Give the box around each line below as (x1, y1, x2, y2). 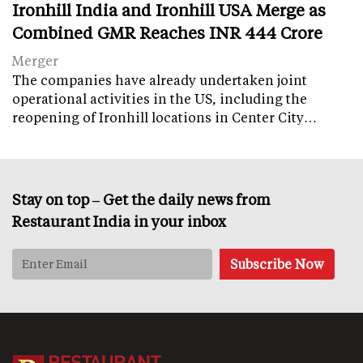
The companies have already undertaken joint (12, 70, 307, 88)
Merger (12, 51, 58, 69)
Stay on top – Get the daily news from (12, 189, 271, 209)
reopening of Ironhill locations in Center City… (12, 108, 317, 126)
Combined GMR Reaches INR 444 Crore (12, 21, 322, 43)
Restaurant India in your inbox (12, 211, 226, 231)
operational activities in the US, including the (12, 89, 307, 107)
